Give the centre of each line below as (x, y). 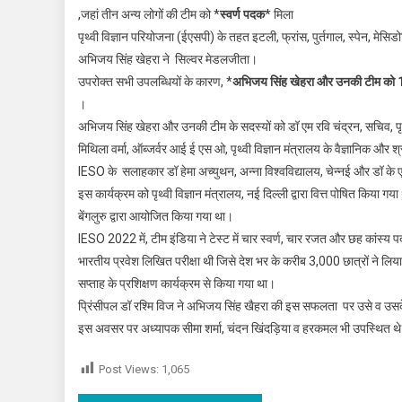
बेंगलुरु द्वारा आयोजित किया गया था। (156, 216)
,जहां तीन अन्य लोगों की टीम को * (149, 14)
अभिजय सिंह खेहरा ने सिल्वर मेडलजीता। (168, 59)
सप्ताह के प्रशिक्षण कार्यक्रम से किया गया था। (177, 283)
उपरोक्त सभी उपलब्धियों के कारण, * (155, 81)
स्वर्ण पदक (242, 14)
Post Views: (129, 369)
